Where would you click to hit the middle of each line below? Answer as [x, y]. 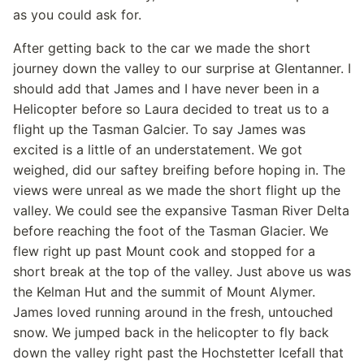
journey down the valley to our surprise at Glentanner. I [182, 68]
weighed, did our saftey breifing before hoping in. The [179, 170]
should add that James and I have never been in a [166, 89]
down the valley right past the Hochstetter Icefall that [178, 353]
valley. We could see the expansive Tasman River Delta [181, 210]
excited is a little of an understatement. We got [158, 149]
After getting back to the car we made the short [162, 48]
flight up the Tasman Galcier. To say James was [159, 129]
